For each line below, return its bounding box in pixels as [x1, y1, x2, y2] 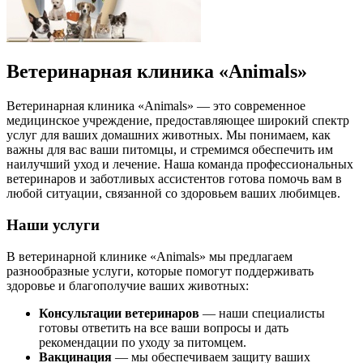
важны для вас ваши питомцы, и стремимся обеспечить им [6, 143, 333, 157]
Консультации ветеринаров [39, 305, 199, 320]
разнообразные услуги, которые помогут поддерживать [6, 263, 314, 278]
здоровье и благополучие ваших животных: [6, 278, 249, 293]
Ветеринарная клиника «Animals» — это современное [6, 99, 305, 113]
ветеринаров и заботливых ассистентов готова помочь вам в [6, 172, 342, 186]
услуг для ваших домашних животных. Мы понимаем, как [6, 128, 331, 143]
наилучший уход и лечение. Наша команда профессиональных [6, 157, 353, 172]
